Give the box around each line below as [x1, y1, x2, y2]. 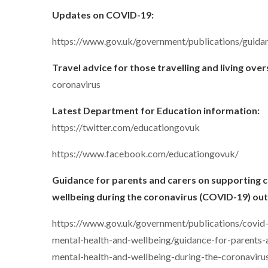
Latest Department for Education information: [52, 105, 260, 116]
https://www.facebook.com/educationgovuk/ [52, 148, 242, 159]
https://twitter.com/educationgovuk [52, 121, 202, 133]
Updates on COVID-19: [52, 9, 156, 20]
